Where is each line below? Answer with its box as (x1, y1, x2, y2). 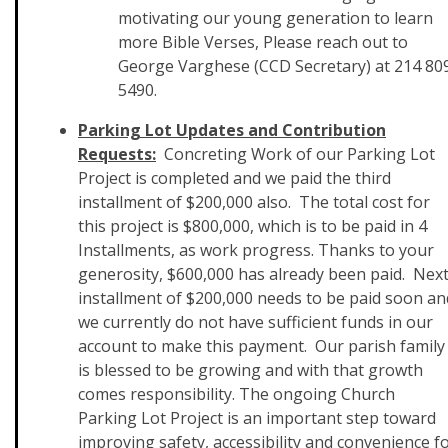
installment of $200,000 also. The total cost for (78, 191, 430, 213)
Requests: (78, 143, 156, 165)
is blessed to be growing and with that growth (78, 359, 423, 381)
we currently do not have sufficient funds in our (78, 311, 433, 333)
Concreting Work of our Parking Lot (156, 143, 435, 165)
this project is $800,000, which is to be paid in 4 (78, 215, 427, 237)
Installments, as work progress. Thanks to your (78, 239, 434, 261)
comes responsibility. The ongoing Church (78, 383, 395, 405)
